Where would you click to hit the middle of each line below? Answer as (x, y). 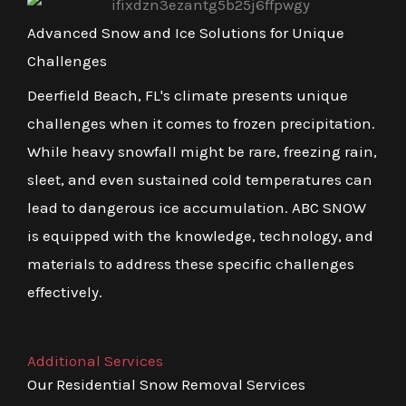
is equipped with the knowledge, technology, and (200, 235)
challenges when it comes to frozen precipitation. (201, 123)
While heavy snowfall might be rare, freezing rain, (202, 151)
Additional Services (95, 360)
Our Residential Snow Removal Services (166, 384)
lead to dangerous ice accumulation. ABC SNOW (197, 207)
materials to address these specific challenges (191, 263)
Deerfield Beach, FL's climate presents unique (188, 95)
